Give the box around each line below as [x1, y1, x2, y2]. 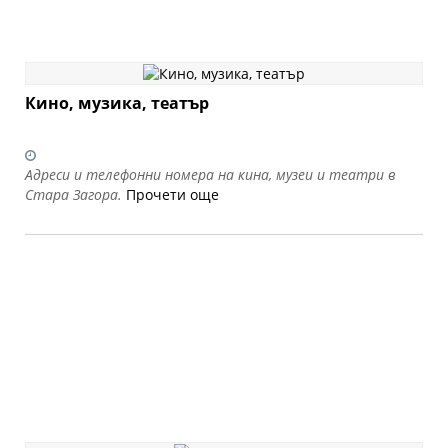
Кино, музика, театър [25, 92, 209, 115]
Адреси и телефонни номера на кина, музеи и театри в [25, 165, 396, 185]
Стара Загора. [25, 185, 122, 205]
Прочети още [126, 185, 219, 205]
